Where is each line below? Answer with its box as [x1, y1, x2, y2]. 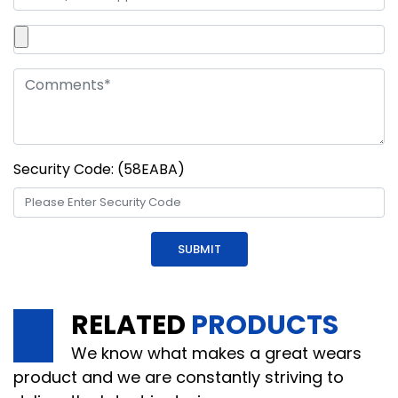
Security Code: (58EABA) [13, 159, 185, 180]
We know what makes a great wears [71, 341, 362, 364]
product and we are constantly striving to [13, 365, 344, 388]
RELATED [71, 306, 191, 344]
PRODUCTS [191, 306, 338, 344]
